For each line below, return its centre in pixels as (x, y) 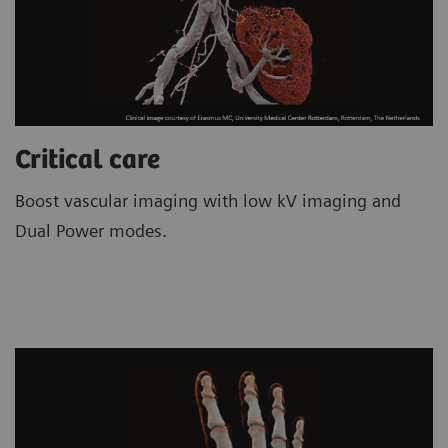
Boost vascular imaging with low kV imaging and (208, 201)
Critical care (87, 161)
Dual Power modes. (91, 231)
